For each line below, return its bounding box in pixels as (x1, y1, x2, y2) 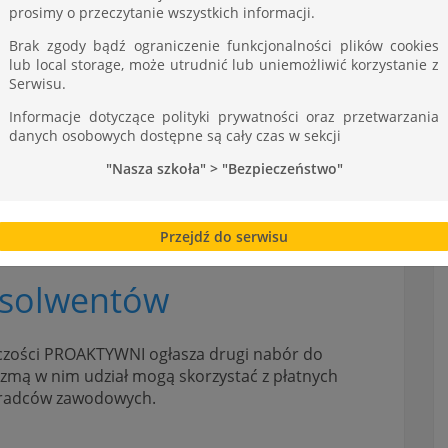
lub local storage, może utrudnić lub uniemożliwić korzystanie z (9, 54, 439, 74)
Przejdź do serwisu (160, 226, 288, 246)
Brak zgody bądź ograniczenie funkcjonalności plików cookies (9, 35, 439, 55)
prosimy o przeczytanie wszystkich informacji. (9, 2, 315, 22)
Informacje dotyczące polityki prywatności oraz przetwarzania (9, 106, 439, 126)
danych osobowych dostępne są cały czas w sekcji (9, 125, 341, 145)
